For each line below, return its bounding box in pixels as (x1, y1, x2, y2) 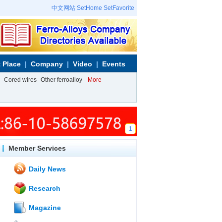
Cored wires (4, 76, 37, 83)
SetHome (77, 4, 102, 11)
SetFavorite (104, 4, 134, 11)
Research (27, 184, 60, 192)
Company (31, 60, 63, 68)
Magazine (27, 204, 61, 212)
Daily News (27, 165, 66, 173)
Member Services (8, 144, 66, 152)
